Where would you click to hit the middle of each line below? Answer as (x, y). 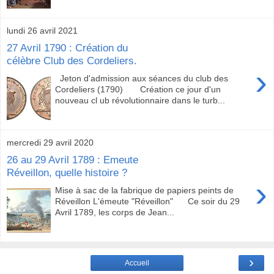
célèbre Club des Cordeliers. (72, 61)
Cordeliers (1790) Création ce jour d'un (138, 90)
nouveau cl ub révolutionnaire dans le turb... (140, 101)
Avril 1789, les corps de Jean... (115, 213)
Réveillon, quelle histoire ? (67, 173)
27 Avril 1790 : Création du (67, 48)
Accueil (137, 263)
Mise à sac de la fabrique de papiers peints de (145, 191)
